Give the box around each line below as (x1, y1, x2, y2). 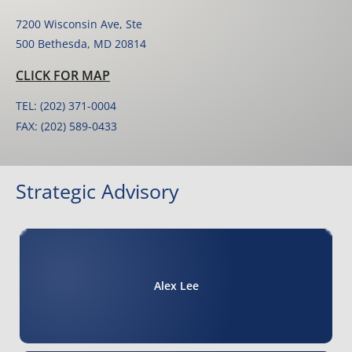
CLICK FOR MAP (16, 67, 110, 85)
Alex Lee (153, 278, 199, 294)
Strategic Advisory (16, 178, 179, 205)
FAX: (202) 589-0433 (16, 119, 117, 134)
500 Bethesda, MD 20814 (16, 36, 146, 52)
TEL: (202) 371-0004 (16, 98, 116, 114)
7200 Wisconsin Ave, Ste (16, 16, 142, 32)
